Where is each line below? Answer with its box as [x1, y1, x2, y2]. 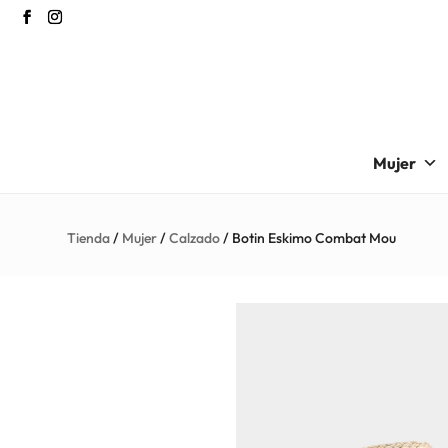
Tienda [67, 228, 111, 247]
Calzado [169, 228, 221, 247]
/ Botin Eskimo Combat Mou [220, 228, 397, 247]
